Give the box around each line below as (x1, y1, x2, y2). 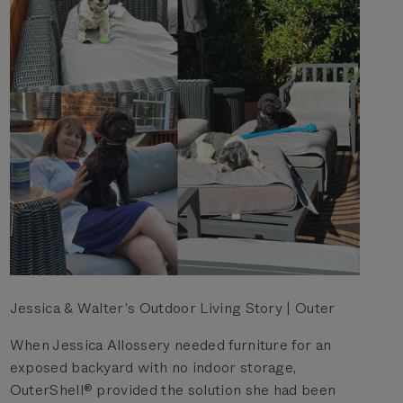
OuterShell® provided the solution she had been (9, 379, 336, 400)
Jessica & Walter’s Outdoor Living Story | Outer (9, 297, 336, 318)
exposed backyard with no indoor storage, (9, 356, 297, 378)
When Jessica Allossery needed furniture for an (9, 334, 332, 355)
